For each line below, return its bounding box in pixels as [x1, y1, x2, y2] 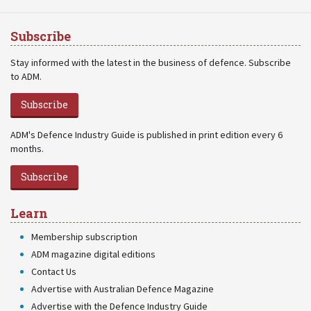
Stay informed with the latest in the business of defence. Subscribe [10, 56, 291, 69]
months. [10, 142, 44, 155]
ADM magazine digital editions [31, 248, 155, 260]
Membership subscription [31, 230, 137, 243]
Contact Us [31, 265, 76, 278]
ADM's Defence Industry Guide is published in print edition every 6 [10, 128, 283, 141]
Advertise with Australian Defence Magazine [31, 283, 214, 295]
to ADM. [10, 70, 42, 83]
